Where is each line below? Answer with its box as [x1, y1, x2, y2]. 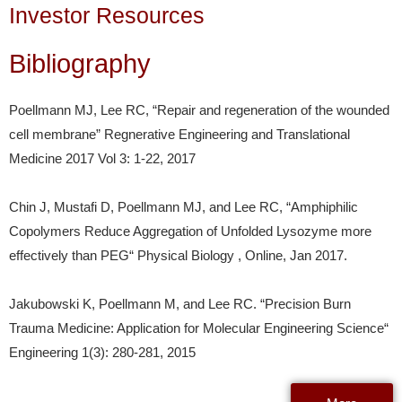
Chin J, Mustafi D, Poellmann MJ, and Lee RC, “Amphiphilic [9, 200, 358, 215]
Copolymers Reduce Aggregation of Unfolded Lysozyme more [9, 224, 371, 240]
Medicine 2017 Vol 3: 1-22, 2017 [9, 152, 196, 167]
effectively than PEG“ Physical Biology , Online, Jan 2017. [9, 249, 347, 264]
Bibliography [9, 49, 151, 79]
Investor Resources [9, 3, 205, 29]
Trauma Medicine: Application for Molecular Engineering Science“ [9, 321, 389, 336]
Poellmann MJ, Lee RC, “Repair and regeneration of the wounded [9, 103, 389, 118]
